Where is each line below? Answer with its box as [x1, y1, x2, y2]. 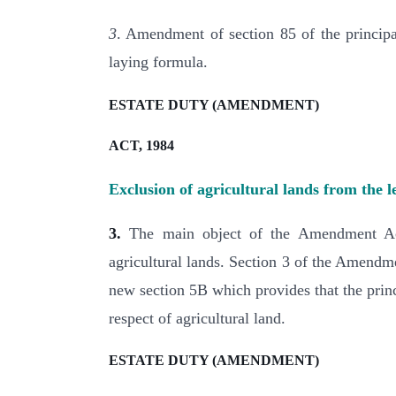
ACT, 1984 [109, 138, 174, 154]
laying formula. [109, 53, 208, 72]
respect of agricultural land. [109, 309, 286, 328]
